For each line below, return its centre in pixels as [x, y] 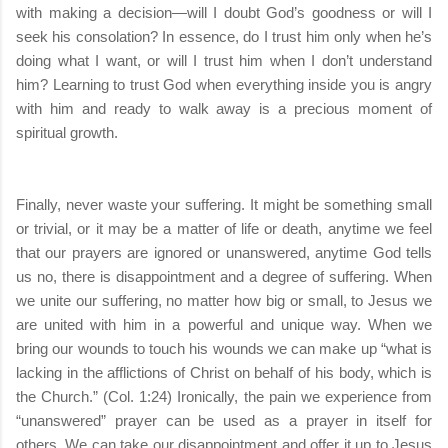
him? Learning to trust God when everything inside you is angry [224, 84]
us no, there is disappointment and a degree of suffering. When [224, 276]
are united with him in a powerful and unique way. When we [224, 324]
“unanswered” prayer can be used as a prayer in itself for [224, 420]
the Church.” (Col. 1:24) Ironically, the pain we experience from [224, 396]
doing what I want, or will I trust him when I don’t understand [224, 60]
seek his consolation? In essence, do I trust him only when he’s [224, 36]
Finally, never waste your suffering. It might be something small [224, 204]
